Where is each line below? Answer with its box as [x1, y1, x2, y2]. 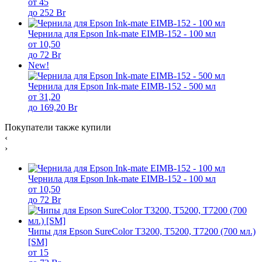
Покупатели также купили [5, 122, 111, 133]
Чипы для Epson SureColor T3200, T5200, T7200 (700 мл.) [28, 226, 256, 237]
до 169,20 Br [28, 102, 77, 113]
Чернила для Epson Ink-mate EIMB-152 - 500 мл [28, 81, 216, 92]
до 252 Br [28, 8, 65, 18]
